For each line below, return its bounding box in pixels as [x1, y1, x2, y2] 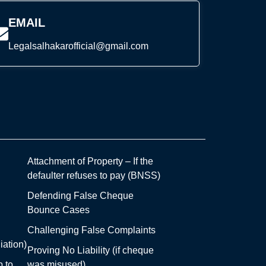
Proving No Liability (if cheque [27, 245, 154, 256]
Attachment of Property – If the [27, 156, 153, 167]
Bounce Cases [27, 205, 90, 216]
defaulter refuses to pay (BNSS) [27, 170, 160, 181]
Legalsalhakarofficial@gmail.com [8, 41, 148, 52]
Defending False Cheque [27, 191, 134, 201]
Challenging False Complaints [27, 225, 156, 236]
